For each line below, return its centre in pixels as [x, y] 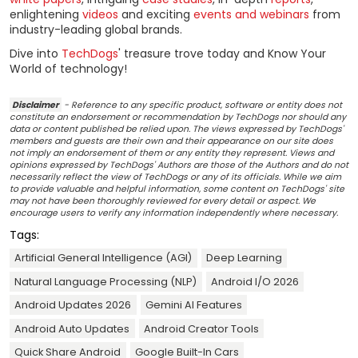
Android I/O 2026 [255, 281]
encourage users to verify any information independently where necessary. [174, 213]
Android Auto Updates [72, 328]
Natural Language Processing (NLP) [106, 281]
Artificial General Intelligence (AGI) [103, 258]
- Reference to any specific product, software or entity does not [202, 105]
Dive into [36, 54]
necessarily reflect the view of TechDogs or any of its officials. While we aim [175, 177]
